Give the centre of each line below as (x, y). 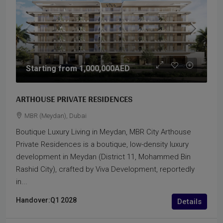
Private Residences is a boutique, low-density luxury (102, 144)
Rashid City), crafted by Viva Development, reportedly (105, 169)
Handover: (33, 200)
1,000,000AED (105, 68)
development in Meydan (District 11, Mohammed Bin (103, 157)
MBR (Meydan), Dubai (56, 116)
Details (189, 202)
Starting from (53, 68)
